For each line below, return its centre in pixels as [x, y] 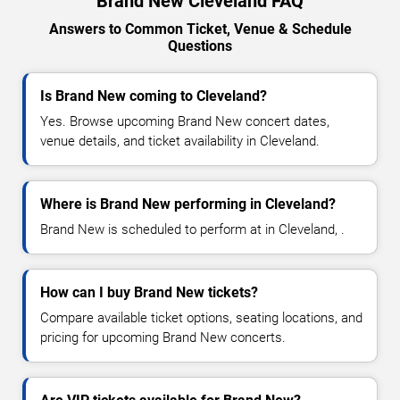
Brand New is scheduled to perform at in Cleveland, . [192, 230]
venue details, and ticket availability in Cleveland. [180, 142]
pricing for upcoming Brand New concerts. [163, 338]
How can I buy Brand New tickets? [149, 293]
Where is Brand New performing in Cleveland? [188, 204]
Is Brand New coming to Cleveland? [154, 96]
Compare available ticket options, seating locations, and [201, 318]
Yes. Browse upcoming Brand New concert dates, [185, 122]
